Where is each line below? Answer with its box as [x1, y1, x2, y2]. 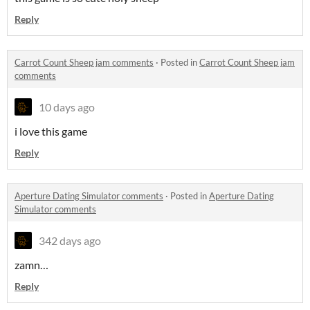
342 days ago [39, 234, 101, 248]
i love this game [15, 125, 87, 138]
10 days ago [39, 100, 95, 114]
